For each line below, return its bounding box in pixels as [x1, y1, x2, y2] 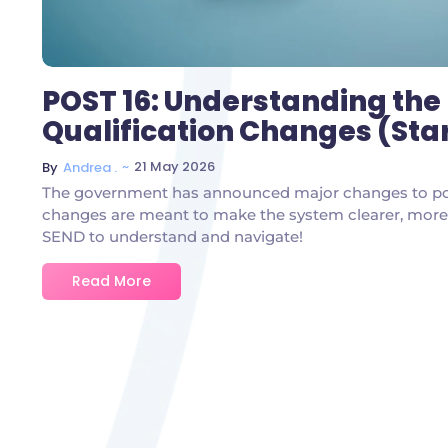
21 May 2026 [134, 156, 215, 176]
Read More [72, 270, 151, 291]
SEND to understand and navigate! [42, 226, 303, 246]
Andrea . [63, 157, 117, 177]
